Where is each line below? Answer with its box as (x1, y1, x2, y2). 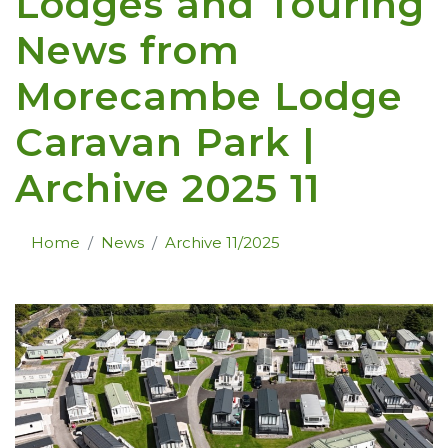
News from (15, 27, 240, 75)
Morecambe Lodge (15, 73, 403, 121)
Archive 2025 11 (15, 165, 320, 213)
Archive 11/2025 (165, 233, 280, 253)
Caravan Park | (15, 119, 315, 167)
